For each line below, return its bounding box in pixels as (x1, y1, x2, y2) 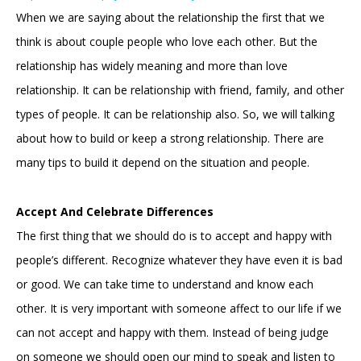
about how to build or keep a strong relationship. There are (16, 131, 324, 147)
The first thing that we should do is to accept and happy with (16, 228, 332, 244)
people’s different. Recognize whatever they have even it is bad (16, 252, 342, 268)
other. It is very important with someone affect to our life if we (16, 301, 342, 317)
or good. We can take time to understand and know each (16, 276, 313, 293)
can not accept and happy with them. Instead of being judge (16, 325, 329, 341)
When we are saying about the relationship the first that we (16, 10, 325, 26)
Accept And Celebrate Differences (16, 204, 214, 220)
